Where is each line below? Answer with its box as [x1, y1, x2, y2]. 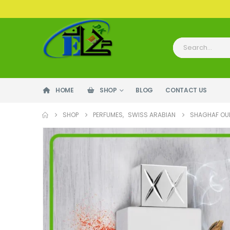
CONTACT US [165, 85, 207, 94]
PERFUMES [93, 110, 123, 120]
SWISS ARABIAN [128, 110, 176, 120]
